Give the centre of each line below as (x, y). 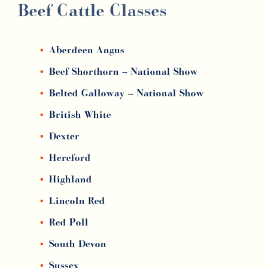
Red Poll (69, 223)
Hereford (70, 159)
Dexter (64, 137)
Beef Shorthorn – (90, 72)
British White (80, 115)
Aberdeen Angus (87, 51)
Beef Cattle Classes (92, 12)
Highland (71, 180)
